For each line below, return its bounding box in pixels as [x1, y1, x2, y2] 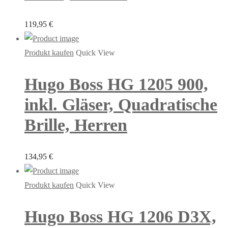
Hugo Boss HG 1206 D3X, [24, 207, 216, 226]
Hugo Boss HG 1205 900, [24, 74, 208, 94]
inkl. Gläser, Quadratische [24, 95, 217, 114]
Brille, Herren [24, 115, 127, 134]
